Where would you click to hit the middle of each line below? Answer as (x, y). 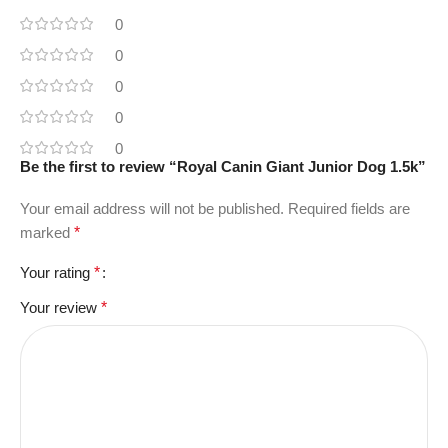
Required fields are (349, 209)
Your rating (57, 273)
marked (47, 233)
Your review (60, 308)
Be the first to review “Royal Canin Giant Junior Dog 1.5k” (223, 167)
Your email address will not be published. (152, 209)
